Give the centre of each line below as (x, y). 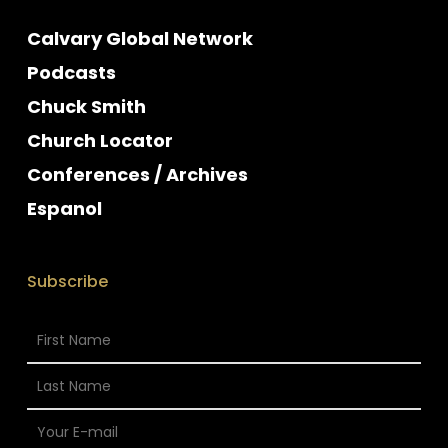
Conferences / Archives (137, 174)
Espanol (64, 208)
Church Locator (99, 140)
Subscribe (67, 281)
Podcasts (71, 72)
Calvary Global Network (139, 38)
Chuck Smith (86, 106)
